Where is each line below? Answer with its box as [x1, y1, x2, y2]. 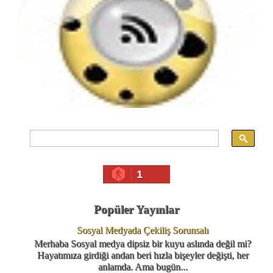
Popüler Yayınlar [94, 202, 179, 216]
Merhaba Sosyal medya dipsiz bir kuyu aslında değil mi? [34, 238, 251, 249]
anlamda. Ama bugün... [97, 261, 188, 272]
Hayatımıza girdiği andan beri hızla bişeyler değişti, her [37, 249, 249, 260]
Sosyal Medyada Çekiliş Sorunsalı [77, 224, 208, 235]
